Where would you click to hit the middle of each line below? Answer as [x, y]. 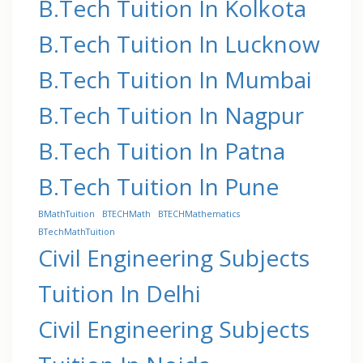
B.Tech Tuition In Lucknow [179, 43]
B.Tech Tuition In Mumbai [175, 79]
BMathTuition [66, 214]
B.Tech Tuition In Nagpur [171, 115]
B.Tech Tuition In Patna [162, 150]
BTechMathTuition [77, 231]
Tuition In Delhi [120, 293]
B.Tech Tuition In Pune [158, 186]
